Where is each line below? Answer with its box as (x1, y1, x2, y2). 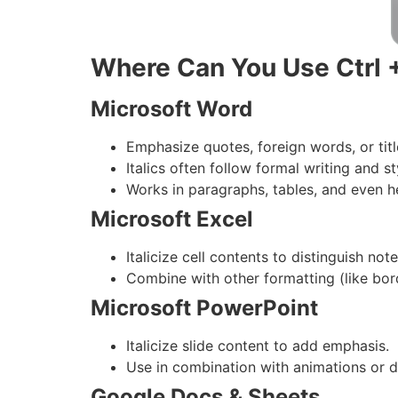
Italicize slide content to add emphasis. (126, 336, 389, 354)
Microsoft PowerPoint (91, 294, 318, 321)
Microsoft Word (91, 95, 252, 122)
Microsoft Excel (91, 205, 253, 232)
